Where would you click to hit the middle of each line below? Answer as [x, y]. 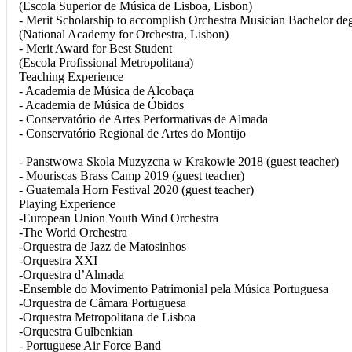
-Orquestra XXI [58, 260]
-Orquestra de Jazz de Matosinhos [103, 246]
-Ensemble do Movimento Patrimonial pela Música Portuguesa [174, 288]
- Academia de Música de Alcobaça [106, 90]
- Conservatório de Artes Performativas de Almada [143, 119]
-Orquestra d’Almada [71, 274]
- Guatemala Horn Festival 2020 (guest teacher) [136, 189]
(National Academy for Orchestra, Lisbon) [124, 34]
